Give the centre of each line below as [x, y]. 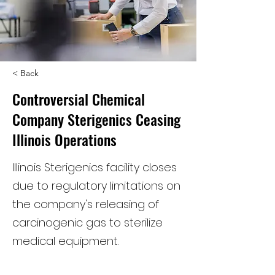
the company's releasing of [86, 204]
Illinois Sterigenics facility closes [95, 167]
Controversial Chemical [79, 99]
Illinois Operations [64, 139]
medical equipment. [65, 241]
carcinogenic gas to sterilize [87, 223]
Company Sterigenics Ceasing [96, 119]
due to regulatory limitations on [96, 186]
